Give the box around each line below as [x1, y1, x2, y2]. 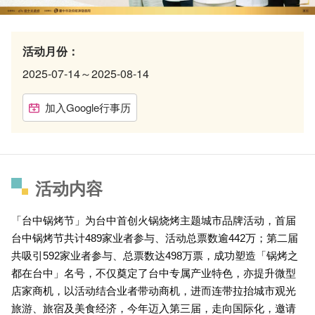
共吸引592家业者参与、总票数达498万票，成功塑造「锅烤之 [11, 250, 298, 262]
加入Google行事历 [45, 100, 131, 115]
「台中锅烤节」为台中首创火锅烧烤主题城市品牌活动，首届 [11, 214, 296, 226]
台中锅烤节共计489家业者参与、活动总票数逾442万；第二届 [11, 232, 298, 244]
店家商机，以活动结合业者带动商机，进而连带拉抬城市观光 [11, 285, 296, 297]
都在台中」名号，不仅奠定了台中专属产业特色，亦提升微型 [11, 267, 296, 279]
